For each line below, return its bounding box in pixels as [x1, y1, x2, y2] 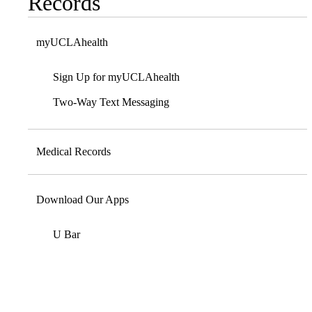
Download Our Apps [36, 194, 129, 206]
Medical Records [36, 146, 111, 158]
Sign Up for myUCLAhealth [53, 71, 180, 84]
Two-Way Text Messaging [53, 96, 169, 109]
